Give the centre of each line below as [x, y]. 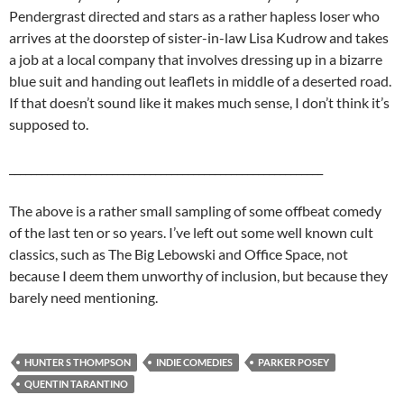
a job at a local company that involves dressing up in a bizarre [196, 60]
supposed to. [49, 124]
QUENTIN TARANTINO [76, 384]
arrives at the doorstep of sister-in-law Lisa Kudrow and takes [199, 38]
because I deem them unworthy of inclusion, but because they [198, 276]
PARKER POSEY [294, 363]
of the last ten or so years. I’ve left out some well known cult [191, 233]
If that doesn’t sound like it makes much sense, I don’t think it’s [199, 103]
